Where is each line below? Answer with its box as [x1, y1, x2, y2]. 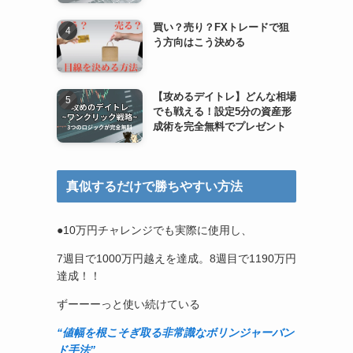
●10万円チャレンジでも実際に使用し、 [57, 224, 252, 237]
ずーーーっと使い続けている [57, 298, 200, 311]
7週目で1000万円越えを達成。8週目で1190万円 [57, 252, 296, 266]
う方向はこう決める [152, 35, 245, 48]
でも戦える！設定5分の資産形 [152, 106, 292, 118]
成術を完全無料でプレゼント [152, 121, 286, 133]
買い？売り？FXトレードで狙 [152, 20, 289, 33]
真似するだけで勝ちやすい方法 [66, 180, 243, 194]
